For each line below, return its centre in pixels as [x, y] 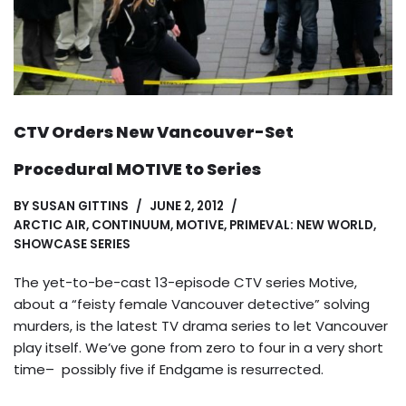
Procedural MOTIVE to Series [137, 169]
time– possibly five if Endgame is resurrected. [169, 369]
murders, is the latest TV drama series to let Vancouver [201, 325]
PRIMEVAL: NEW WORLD [301, 225]
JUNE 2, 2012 [187, 206]
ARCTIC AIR [50, 225]
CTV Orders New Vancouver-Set [154, 131]
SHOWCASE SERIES [72, 244]
